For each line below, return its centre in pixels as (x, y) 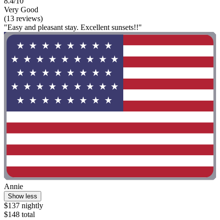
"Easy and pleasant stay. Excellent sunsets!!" (73, 27)
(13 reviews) (23, 18)
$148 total (19, 215)
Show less (23, 196)
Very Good (21, 9)
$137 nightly (24, 206)
